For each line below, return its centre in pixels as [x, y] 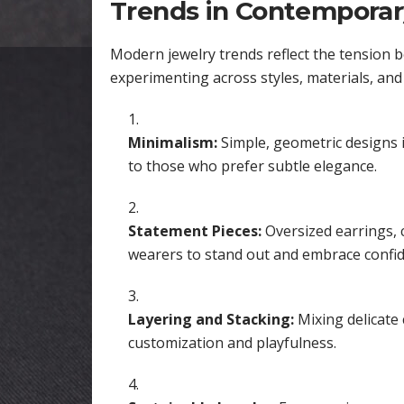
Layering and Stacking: [211, 320]
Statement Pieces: [195, 231]
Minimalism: [173, 143]
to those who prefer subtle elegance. [252, 166]
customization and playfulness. [232, 343]
